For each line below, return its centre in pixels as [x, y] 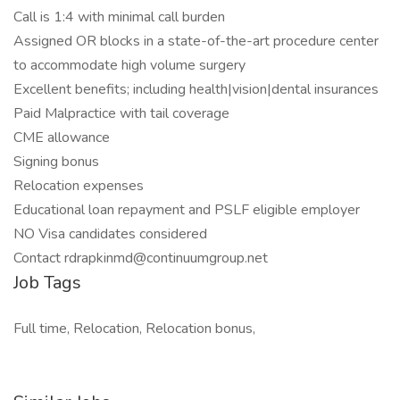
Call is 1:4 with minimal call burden [119, 17]
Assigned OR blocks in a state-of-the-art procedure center [196, 41]
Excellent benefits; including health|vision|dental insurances [196, 89]
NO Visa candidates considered [110, 234]
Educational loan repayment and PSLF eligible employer [187, 210]
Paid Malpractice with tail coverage [121, 113]
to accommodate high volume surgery [129, 65]
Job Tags [47, 283]
